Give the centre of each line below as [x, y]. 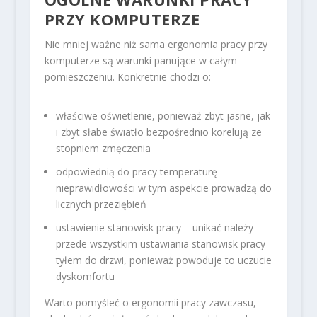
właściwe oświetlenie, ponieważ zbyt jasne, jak [163, 116]
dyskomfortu [85, 276]
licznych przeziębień [101, 204]
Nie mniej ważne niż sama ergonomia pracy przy [156, 44]
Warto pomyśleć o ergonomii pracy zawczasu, [150, 302]
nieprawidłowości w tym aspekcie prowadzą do [163, 188]
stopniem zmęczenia [103, 149]
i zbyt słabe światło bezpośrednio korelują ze [158, 132]
